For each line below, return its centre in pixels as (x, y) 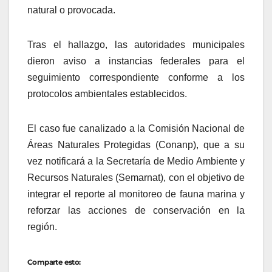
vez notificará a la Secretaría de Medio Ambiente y (136, 161)
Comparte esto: (54, 262)
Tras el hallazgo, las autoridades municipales (136, 45)
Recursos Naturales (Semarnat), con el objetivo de (136, 178)
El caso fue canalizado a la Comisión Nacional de (136, 128)
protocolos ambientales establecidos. (107, 94)
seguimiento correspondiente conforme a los (136, 77)
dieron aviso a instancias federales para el (136, 61)
